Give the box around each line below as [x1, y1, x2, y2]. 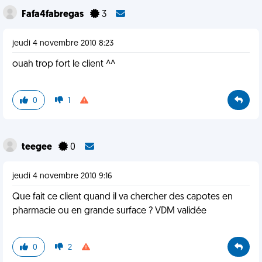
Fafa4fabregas [22, 10, 85, 19]
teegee [22, 143, 54, 152]
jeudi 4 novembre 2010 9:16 [12, 172, 112, 181]
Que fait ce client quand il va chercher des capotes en [12, 192, 233, 202]
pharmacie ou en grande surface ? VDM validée [12, 206, 206, 216]
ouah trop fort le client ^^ [12, 60, 115, 69]
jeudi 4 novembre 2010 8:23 [12, 39, 113, 48]
